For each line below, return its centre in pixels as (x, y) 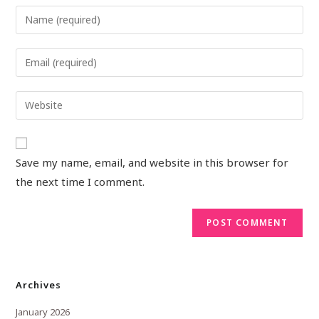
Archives (39, 284)
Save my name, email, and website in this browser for (152, 162)
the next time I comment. (80, 181)
